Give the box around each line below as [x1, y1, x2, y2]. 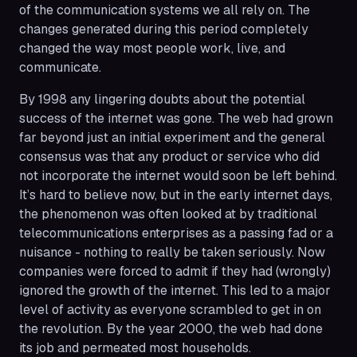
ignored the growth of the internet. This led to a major [19, 281, 331, 299]
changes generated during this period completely [19, 20, 308, 37]
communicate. [19, 58, 101, 76]
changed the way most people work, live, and [19, 39, 285, 57]
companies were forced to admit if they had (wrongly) [19, 262, 331, 280]
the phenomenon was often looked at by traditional [19, 205, 317, 222]
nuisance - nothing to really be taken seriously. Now [19, 243, 325, 261]
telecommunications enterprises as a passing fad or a [19, 224, 333, 241]
